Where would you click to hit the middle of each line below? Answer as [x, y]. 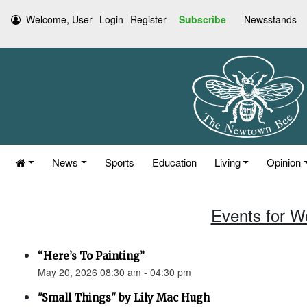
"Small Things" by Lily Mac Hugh [124, 298]
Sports [119, 162]
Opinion [284, 162]
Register [148, 19]
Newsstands [270, 19]
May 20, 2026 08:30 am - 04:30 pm [114, 272]
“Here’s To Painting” [91, 256]
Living [227, 162]
